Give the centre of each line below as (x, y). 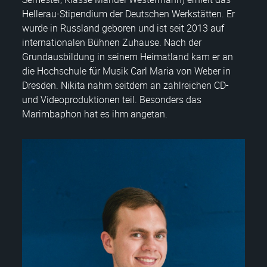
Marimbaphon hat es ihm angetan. (95, 114)
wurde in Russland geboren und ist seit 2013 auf (123, 28)
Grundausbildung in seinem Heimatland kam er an (128, 56)
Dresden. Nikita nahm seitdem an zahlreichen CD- (125, 85)
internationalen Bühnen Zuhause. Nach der (112, 42)
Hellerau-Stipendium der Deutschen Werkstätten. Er (128, 13)
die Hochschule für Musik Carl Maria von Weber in (126, 71)
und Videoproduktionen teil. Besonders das (112, 99)
